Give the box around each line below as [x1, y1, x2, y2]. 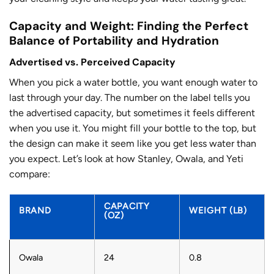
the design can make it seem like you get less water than [9, 137, 256, 149]
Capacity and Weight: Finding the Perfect [9, 18, 248, 34]
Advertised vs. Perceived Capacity [9, 55, 176, 68]
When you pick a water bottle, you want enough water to [9, 76, 257, 88]
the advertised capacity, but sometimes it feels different [9, 106, 255, 119]
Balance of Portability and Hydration [9, 33, 219, 49]
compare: [9, 168, 50, 180]
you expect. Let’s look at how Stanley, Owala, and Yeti [9, 152, 243, 165]
